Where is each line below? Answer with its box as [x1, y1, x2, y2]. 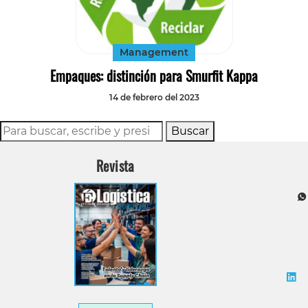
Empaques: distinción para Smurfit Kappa [50, 65, 258, 87]
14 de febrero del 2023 [109, 92, 199, 103]
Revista [96, 155, 135, 177]
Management [120, 46, 188, 59]
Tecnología [257, 6, 295, 15]
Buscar [171, 124, 209, 138]
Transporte [257, 30, 295, 38]
